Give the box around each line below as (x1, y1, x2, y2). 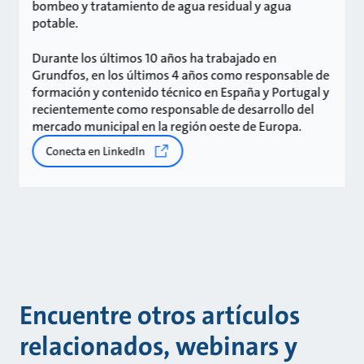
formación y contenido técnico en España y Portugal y (32, 84, 330, 101)
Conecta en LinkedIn (45, 144, 145, 158)
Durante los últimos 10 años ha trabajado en (32, 50, 277, 67)
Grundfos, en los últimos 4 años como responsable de (32, 67, 330, 84)
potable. (32, 15, 79, 32)
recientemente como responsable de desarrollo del (32, 101, 314, 118)
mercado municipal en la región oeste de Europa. (32, 118, 302, 135)
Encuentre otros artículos (19, 299, 300, 332)
